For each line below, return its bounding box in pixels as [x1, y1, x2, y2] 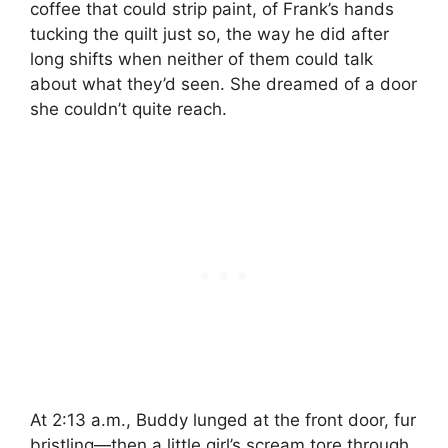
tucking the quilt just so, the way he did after [30, 24, 389, 45]
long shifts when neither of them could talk [30, 49, 373, 70]
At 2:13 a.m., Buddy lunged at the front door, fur [30, 409, 416, 430]
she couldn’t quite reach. [30, 99, 227, 120]
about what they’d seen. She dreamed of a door [30, 74, 417, 95]
